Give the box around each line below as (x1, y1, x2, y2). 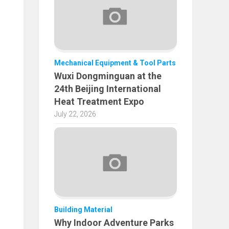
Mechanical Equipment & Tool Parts (54, 59, 176, 67)
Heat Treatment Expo (54, 96, 144, 107)
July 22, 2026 (54, 110, 96, 119)
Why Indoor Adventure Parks (54, 217, 174, 228)
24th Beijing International (54, 83, 161, 95)
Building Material (54, 205, 112, 214)
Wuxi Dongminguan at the (54, 71, 162, 82)
